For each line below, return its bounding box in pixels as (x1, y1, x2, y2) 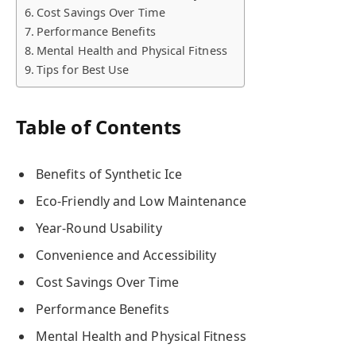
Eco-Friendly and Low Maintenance (36, 192, 247, 211)
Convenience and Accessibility (36, 246, 217, 265)
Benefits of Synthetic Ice (36, 165, 182, 184)
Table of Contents (16, 114, 182, 141)
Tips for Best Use (37, 61, 130, 77)
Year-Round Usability (36, 219, 162, 238)
